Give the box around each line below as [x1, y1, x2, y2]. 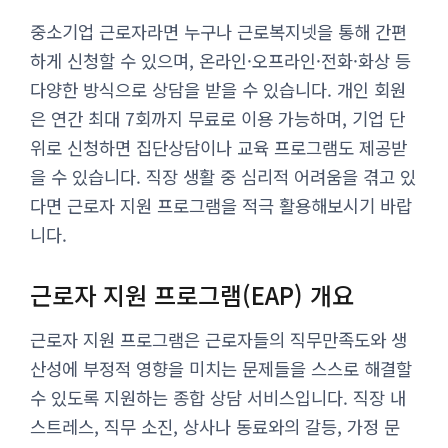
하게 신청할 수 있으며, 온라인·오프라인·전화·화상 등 [30, 47, 411, 73]
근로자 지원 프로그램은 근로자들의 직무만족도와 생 [30, 326, 407, 352]
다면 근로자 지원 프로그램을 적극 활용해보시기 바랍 [30, 192, 412, 218]
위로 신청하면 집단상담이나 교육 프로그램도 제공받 [30, 134, 407, 160]
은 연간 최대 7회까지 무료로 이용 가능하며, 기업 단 [30, 105, 405, 131]
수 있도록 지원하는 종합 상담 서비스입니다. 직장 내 [30, 384, 406, 410]
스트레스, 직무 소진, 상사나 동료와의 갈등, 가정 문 [30, 413, 400, 439]
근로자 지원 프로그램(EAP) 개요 [30, 276, 354, 312]
